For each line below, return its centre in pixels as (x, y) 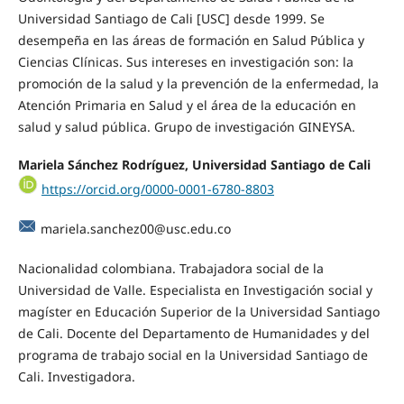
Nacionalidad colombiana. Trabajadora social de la (170, 268)
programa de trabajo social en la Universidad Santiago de (193, 354)
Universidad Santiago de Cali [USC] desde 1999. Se (171, 18)
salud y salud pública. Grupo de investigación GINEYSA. (186, 126)
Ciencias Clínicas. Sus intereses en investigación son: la (185, 61)
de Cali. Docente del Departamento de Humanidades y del (193, 333)
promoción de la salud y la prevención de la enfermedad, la (198, 83)
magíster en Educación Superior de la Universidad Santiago (198, 311)
